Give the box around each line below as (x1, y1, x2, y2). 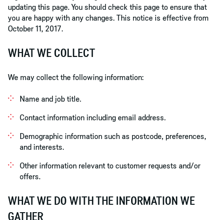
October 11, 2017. (8, 24, 63, 34)
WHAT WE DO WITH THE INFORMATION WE (8, 193, 195, 208)
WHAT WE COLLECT (8, 45, 95, 60)
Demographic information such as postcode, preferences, (20, 131, 206, 141)
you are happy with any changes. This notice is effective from (8, 13, 209, 23)
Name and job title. (20, 94, 82, 104)
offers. (20, 171, 41, 182)
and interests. (20, 142, 64, 152)
